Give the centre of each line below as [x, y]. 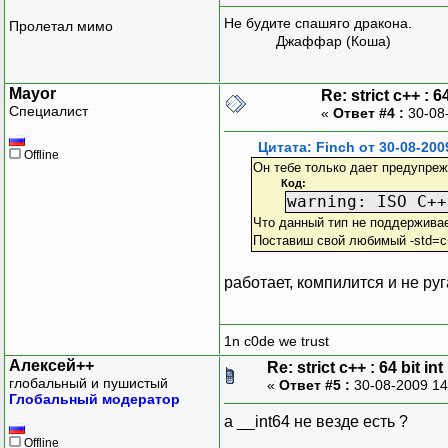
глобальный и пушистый [88, 382]
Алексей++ [51, 365]
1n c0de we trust [276, 341]
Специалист [48, 110]
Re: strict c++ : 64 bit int [355, 367]
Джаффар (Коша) [307, 41]
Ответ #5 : [314, 384]
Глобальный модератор [94, 398]
